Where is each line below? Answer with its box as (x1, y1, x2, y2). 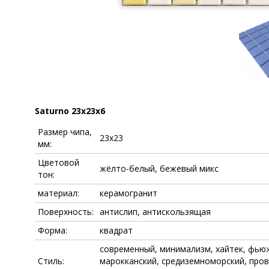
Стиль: (38, 255, 64, 267)
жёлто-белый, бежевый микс (100, 163, 219, 175)
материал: (38, 187, 79, 199)
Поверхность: (38, 206, 94, 218)
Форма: (38, 225, 67, 237)
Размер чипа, (38, 126, 92, 138)
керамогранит (100, 187, 157, 199)
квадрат (100, 225, 133, 237)
